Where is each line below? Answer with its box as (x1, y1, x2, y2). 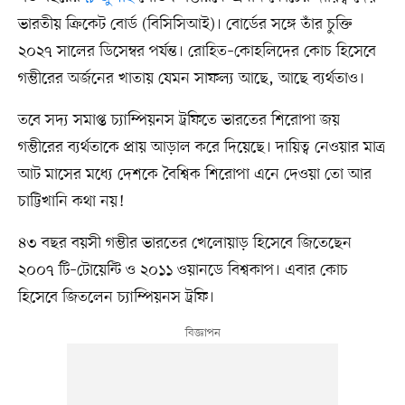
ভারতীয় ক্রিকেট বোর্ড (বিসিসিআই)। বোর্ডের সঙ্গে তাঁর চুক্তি (17, 13, 353, 35)
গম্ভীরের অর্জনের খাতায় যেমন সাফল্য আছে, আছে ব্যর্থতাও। (17, 67, 364, 89)
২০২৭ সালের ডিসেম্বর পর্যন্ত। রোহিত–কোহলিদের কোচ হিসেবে (17, 40, 376, 62)
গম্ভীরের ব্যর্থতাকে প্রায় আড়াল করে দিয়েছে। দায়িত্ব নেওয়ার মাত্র (17, 136, 385, 158)
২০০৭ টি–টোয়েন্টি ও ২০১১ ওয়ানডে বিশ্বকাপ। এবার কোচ (17, 259, 348, 281)
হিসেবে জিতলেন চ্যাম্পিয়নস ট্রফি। (17, 286, 214, 308)
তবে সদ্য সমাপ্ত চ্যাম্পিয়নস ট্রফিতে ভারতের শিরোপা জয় (17, 108, 340, 131)
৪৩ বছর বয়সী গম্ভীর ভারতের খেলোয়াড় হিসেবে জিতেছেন (17, 231, 352, 254)
